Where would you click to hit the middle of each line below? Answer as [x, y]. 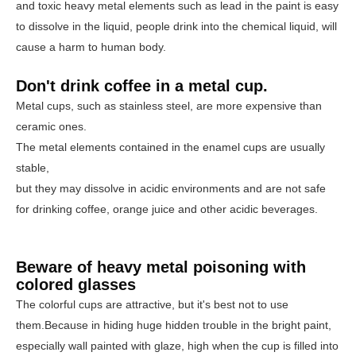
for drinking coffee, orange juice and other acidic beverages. [167, 209]
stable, [33, 168]
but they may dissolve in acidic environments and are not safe [171, 188]
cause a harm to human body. [91, 47]
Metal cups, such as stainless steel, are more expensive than [169, 106]
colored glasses [76, 284]
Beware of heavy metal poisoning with [161, 267]
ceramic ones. [51, 126]
